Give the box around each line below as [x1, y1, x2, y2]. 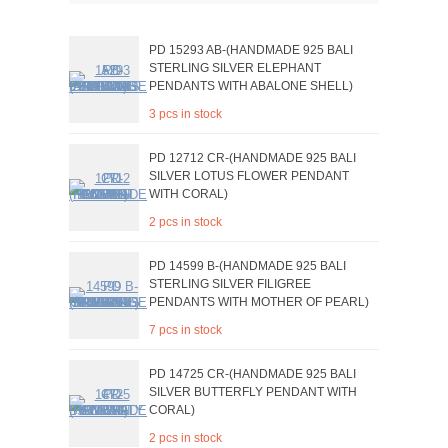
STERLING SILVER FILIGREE [149, 277, 311, 291]
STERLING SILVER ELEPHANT [149, 61, 321, 75]
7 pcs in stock [149, 323, 222, 337]
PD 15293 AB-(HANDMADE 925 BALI [149, 43, 353, 57]
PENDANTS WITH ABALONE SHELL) [149, 79, 353, 93]
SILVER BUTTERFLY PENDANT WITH [149, 385, 357, 399]
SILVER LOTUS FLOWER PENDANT [149, 169, 349, 183]
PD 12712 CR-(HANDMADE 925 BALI [149, 151, 356, 165]
